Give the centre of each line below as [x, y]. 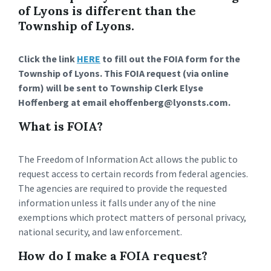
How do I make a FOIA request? [113, 256]
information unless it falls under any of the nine [117, 203]
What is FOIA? [60, 126]
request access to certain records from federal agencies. [133, 174]
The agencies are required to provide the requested [122, 188]
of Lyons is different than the [107, 11]
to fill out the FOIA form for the [170, 59]
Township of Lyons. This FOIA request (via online [123, 73]
